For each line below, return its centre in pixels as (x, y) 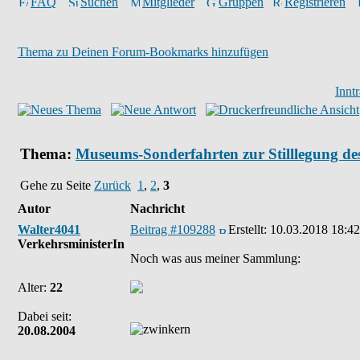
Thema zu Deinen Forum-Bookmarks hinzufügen (143, 52)
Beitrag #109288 (173, 229)
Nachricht (157, 209)
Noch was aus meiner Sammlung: (215, 258)
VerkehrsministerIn (71, 244)
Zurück (112, 185)
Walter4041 (49, 229)
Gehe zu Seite (57, 185)
